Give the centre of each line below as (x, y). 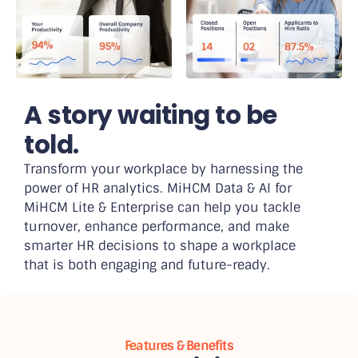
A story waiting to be (151, 115)
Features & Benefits (179, 345)
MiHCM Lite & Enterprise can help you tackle (162, 207)
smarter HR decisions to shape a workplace (160, 245)
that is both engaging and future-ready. (147, 265)
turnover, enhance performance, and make (157, 226)
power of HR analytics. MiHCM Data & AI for (158, 188)
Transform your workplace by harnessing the (163, 169)
